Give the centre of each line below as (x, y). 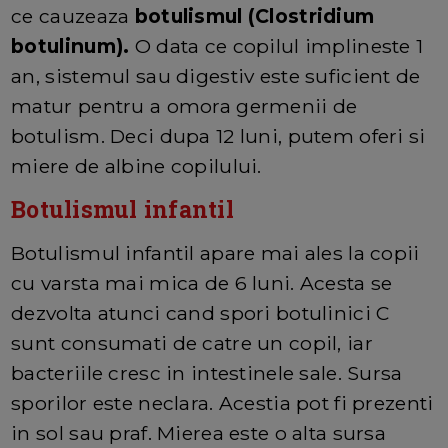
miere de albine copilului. (136, 166)
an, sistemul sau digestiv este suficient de (216, 76)
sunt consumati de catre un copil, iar (192, 343)
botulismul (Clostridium (254, 16)
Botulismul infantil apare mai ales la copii (215, 253)
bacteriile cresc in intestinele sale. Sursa (207, 373)
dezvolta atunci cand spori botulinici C (200, 313)
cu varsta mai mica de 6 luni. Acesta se (202, 283)
